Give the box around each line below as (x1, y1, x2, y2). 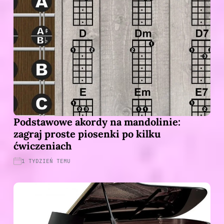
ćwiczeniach (13, 139, 71, 152)
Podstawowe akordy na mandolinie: (13, 115, 180, 128)
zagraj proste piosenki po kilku (13, 127, 160, 140)
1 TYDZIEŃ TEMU (21, 157, 70, 164)
